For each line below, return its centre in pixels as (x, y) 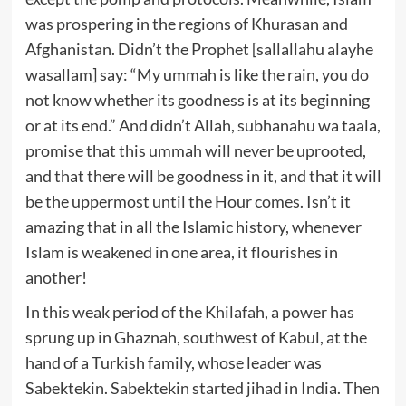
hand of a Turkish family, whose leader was (173, 362)
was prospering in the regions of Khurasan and (186, 23)
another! (56, 277)
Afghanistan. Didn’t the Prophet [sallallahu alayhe (199, 48)
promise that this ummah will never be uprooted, (195, 150)
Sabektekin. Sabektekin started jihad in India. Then (202, 387)
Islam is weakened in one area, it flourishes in (181, 251)
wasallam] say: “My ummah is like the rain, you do (197, 74)
